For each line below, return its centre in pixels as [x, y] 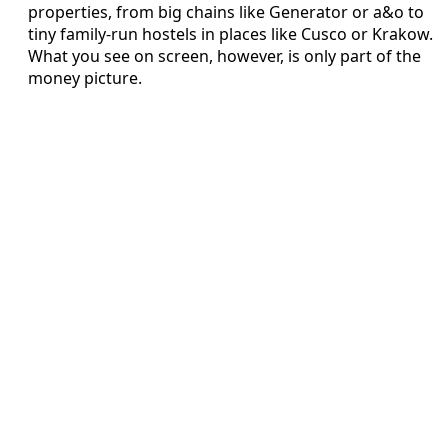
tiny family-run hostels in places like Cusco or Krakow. [230, 33]
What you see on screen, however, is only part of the [224, 55]
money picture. [85, 77]
